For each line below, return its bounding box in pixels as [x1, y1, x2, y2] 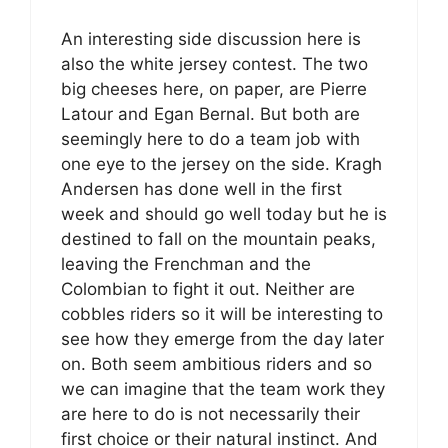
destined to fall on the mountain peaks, [61, 228, 376, 249]
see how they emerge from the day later [61, 328, 384, 349]
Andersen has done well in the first [61, 178, 342, 199]
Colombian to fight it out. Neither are [61, 278, 355, 299]
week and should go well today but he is [61, 203, 387, 224]
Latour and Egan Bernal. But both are [61, 103, 360, 124]
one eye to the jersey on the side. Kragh [61, 153, 382, 174]
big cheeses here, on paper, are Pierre [61, 78, 367, 99]
